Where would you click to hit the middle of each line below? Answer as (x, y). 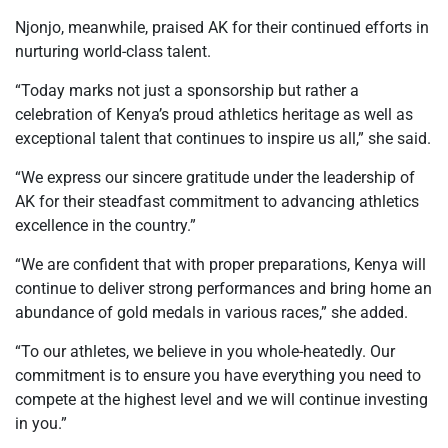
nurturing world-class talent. (113, 51)
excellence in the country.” (105, 225)
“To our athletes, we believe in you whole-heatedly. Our (205, 351)
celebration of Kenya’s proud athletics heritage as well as (214, 114)
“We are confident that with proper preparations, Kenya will (220, 264)
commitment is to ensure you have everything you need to (218, 375)
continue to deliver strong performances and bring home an (223, 288)
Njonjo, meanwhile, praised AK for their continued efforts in (222, 27)
